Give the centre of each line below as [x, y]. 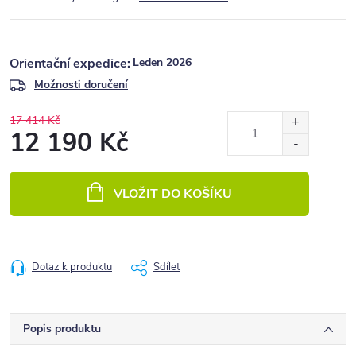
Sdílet [166, 267]
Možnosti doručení [81, 85]
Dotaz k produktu [72, 267]
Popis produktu [62, 329]
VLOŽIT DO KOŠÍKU [172, 194]
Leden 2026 [162, 62]
